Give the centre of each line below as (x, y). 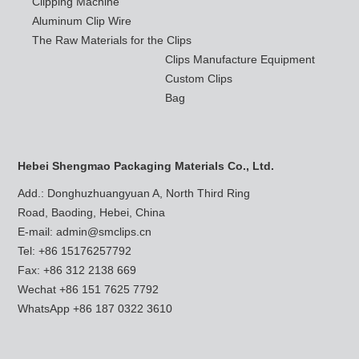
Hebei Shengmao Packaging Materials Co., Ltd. (145, 166)
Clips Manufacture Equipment (240, 60)
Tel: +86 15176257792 (74, 251)
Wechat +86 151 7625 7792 (88, 290)
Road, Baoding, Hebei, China (91, 213)
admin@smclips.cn (103, 232)
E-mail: (36, 232)
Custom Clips (199, 79)
